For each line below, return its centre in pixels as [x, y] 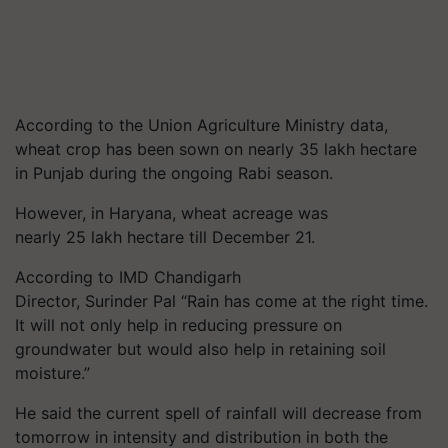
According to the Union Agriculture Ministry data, [201, 125]
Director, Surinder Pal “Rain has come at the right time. [221, 301]
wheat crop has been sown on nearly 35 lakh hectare [216, 149]
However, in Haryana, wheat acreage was [171, 213]
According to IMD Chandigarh [128, 277]
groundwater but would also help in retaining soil [200, 349]
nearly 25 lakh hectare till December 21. [167, 237]
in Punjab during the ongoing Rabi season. [176, 173]
